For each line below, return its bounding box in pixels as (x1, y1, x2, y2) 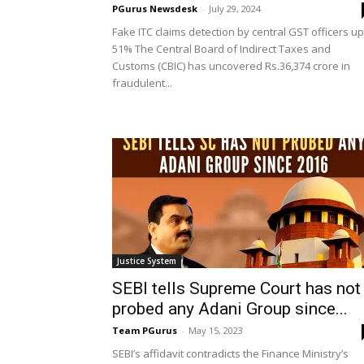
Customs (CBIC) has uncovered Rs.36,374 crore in (112, 58, 350, 73)
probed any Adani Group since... (112, 299, 348, 318)
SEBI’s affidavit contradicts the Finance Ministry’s (112, 346, 349, 361)
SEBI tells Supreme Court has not (112, 279, 361, 298)
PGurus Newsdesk (112, 2, 197, 15)
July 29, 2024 (209, 2, 261, 15)
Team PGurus (112, 324, 177, 336)
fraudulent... (112, 76, 172, 90)
